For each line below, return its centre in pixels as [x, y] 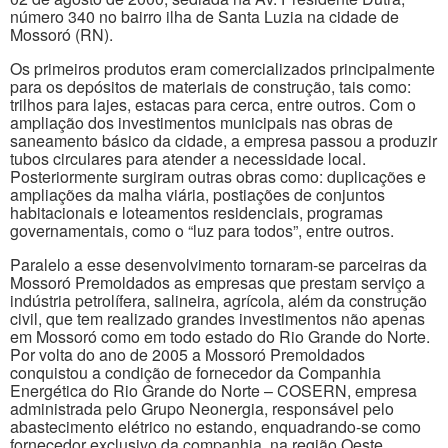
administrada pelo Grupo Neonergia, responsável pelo [202, 409]
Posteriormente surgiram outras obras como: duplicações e [218, 177]
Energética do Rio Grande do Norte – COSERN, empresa [213, 391]
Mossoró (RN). [61, 35]
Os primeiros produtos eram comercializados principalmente [222, 69]
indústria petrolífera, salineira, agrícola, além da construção [218, 301]
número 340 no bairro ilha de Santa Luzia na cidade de [204, 17]
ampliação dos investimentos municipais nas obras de [201, 123]
